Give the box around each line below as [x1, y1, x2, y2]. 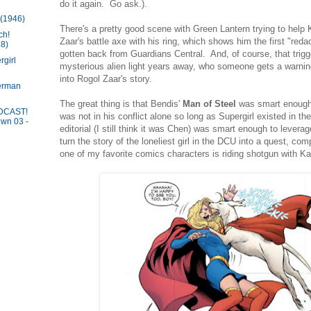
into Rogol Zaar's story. [60, 74, 152, 85]
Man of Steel [183, 99, 239, 110]
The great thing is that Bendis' [60, 99, 183, 110]
